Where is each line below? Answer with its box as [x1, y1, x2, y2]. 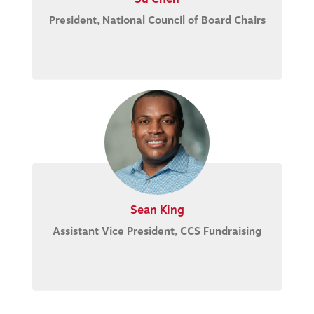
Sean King [130, 201, 184, 219]
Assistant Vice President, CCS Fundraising [53, 223, 261, 240]
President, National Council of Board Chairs [48, 12, 266, 29]
